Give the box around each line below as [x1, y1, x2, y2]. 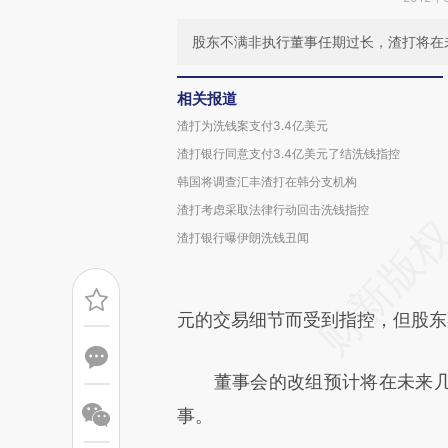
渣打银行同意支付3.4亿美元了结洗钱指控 [177, 146, 400, 161]
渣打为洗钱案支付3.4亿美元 [177, 118, 328, 133]
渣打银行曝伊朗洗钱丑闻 [177, 230, 309, 245]
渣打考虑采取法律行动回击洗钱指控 [177, 202, 369, 217]
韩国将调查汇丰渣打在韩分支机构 [177, 174, 357, 189]
